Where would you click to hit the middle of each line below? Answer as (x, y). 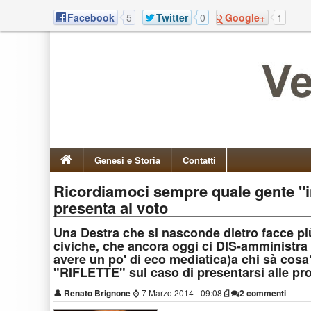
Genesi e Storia (127, 160)
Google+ (245, 18)
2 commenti (263, 293)
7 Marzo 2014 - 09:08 (182, 293)
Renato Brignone (97, 293)
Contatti (199, 160)
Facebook (91, 18)
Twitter (172, 18)
